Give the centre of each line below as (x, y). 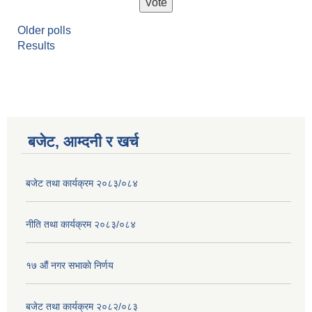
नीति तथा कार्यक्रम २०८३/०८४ (81, 225)
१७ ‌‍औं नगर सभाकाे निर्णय (70, 266)
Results (36, 46)
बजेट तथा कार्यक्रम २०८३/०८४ (82, 184)
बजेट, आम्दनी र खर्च (83, 142)
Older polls (44, 31)
